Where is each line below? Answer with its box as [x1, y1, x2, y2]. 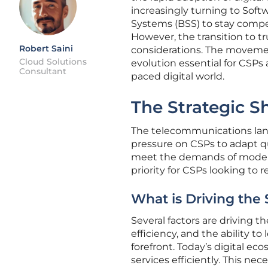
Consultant [19, 66, 66, 77]
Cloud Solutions [19, 56, 87, 67]
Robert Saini [19, 43, 73, 54]
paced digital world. [131, 71, 224, 82]
